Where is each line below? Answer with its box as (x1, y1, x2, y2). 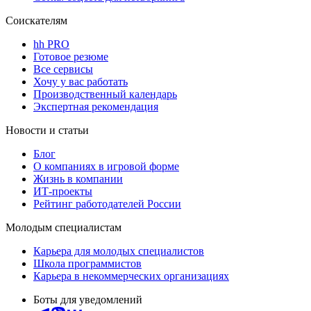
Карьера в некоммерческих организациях (33, 269, 229, 282)
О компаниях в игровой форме (33, 160, 179, 172)
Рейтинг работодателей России (33, 197, 181, 210)
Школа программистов (33, 257, 142, 269)
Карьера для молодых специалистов (33, 244, 204, 257)
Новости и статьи (6, 124, 89, 136)
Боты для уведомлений (33, 293, 142, 305)
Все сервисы (33, 62, 93, 75)
